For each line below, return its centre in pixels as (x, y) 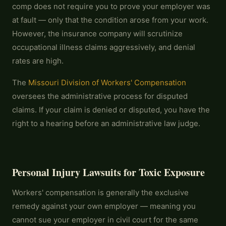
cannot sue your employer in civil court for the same (105, 220)
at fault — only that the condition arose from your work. (110, 20)
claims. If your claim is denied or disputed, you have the (111, 110)
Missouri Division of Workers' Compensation (107, 82)
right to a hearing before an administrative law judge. (106, 123)
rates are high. (38, 61)
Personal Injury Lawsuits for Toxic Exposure (108, 172)
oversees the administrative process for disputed (100, 96)
